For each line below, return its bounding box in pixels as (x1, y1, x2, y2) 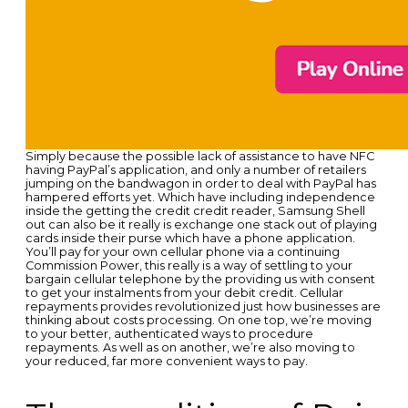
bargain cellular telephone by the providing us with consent (25, 271, 375, 286)
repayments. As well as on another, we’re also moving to (25, 340, 355, 354)
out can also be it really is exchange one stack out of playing (25, 217, 377, 231)
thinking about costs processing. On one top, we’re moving (25, 312, 372, 327)
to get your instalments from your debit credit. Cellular (25, 285, 343, 300)
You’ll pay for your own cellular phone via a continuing (25, 244, 340, 259)
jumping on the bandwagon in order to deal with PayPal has (25, 176, 376, 190)
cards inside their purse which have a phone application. (25, 230, 355, 245)
